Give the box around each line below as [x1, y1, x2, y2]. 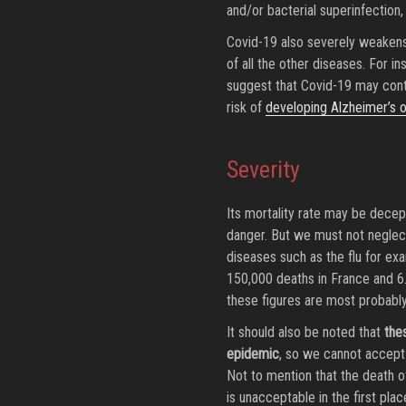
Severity [226, 155, 300, 183]
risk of [226, 99, 266, 117]
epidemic [226, 345, 279, 363]
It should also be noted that [226, 324, 384, 342]
